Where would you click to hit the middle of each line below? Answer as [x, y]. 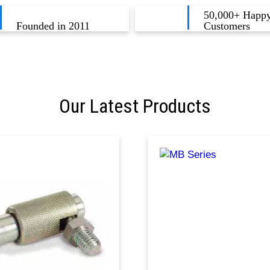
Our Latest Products [135, 106]
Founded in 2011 [53, 26]
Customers [227, 26]
